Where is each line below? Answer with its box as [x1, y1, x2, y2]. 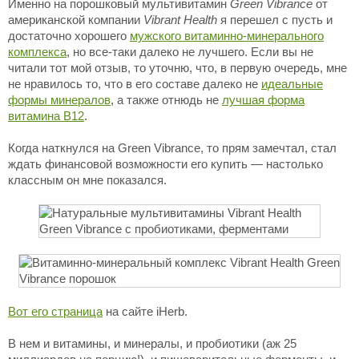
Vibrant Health [143, 13, 217, 26]
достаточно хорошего [8, 29, 130, 42]
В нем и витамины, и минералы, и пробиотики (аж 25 [8, 337, 296, 350]
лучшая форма [222, 93, 305, 107]
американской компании [8, 13, 143, 26]
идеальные [261, 77, 323, 91]
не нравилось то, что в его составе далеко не [8, 77, 261, 91]
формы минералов [8, 93, 111, 107]
